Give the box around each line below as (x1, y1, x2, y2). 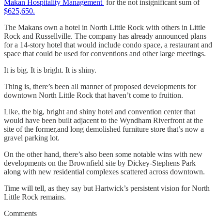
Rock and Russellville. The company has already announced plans (4, 31, 206, 40)
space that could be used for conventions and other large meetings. (4, 49, 206, 58)
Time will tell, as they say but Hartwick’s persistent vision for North (4, 184, 210, 192)
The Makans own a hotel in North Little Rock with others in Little (4, 23, 205, 31)
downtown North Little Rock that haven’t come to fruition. (4, 91, 183, 99)
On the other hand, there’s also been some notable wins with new (4, 150, 202, 158)
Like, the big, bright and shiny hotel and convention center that (4, 107, 195, 116)
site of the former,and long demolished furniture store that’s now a (4, 124, 204, 133)
